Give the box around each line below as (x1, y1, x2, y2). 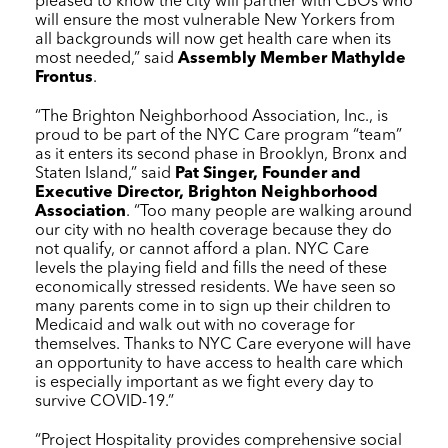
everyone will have (272, 336, 411, 353)
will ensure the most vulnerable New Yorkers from (35, 12, 395, 29)
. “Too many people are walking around (126, 203, 412, 220)
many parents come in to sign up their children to (35, 298, 391, 315)
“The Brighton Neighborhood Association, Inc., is (35, 108, 388, 125)
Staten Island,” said (35, 165, 175, 182)
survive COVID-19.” (35, 393, 174, 410)
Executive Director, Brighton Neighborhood (35, 184, 378, 201)
